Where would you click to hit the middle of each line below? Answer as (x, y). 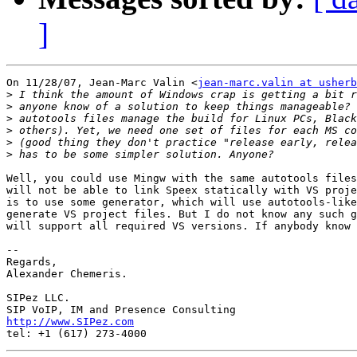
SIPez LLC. (38, 298)
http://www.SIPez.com (70, 322)
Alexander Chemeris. (67, 274)
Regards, (32, 262)
